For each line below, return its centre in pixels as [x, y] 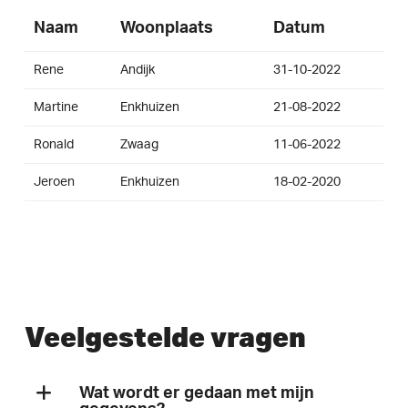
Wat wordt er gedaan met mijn [196, 393]
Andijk [137, 70]
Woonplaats [166, 28]
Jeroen [54, 182]
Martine [56, 107]
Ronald [53, 144]
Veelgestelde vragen [165, 336]
